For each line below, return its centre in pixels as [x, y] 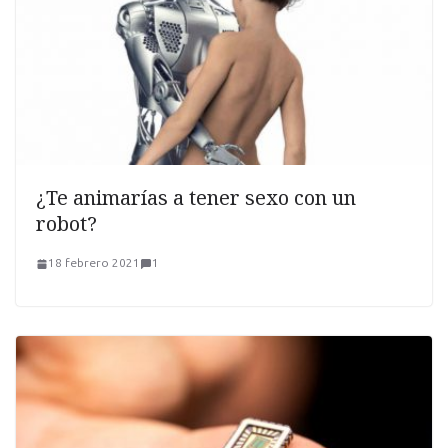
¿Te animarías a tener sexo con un [196, 198]
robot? [66, 224]
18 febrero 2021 [94, 263]
